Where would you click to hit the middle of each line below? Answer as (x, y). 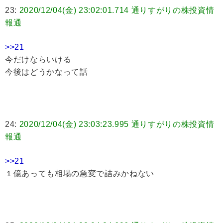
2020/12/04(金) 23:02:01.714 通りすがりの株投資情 (117, 10)
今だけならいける (38, 60)
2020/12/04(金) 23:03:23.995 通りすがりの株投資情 (117, 124)
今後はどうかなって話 (47, 72)
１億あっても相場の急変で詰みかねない (80, 174)
